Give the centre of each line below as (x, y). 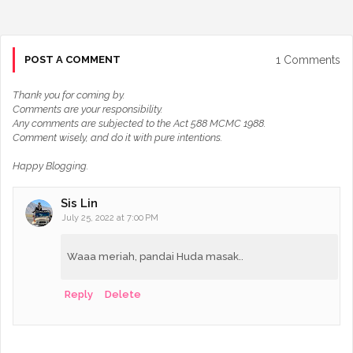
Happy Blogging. (50, 166)
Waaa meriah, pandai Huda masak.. (155, 257)
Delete (123, 295)
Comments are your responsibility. (87, 110)
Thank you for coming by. (69, 95)
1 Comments (308, 59)
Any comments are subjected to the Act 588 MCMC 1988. (139, 124)
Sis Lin (79, 204)
